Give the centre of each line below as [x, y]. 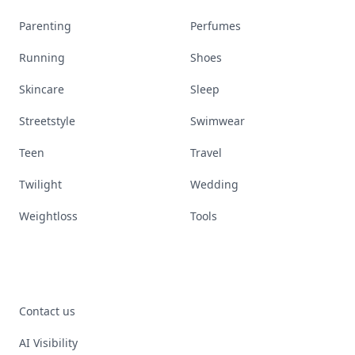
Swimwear [218, 121]
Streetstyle [47, 121]
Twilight [40, 184]
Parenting [45, 26]
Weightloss [48, 216]
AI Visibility [48, 343]
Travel [206, 153]
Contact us [47, 311]
